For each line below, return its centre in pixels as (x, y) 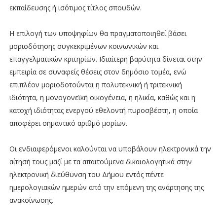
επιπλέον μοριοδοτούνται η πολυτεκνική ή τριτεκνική (95, 84)
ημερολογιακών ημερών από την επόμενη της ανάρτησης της (106, 187)
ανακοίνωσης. (31, 200)
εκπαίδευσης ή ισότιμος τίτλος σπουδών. (75, 7)
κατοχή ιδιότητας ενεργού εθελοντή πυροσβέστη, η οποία (103, 110)
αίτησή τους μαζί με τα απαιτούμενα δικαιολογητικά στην (100, 161)
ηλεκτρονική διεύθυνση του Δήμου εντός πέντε (86, 174)
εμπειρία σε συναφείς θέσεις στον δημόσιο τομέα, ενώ (98, 72)
